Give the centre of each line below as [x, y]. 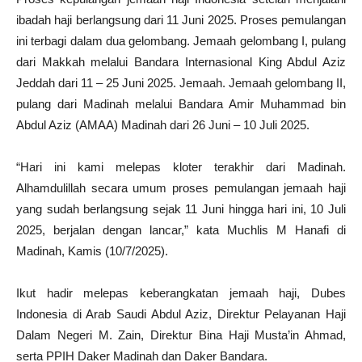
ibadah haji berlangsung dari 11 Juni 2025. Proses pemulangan [181, 19]
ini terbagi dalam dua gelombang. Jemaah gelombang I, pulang [181, 40]
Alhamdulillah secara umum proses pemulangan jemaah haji [181, 187]
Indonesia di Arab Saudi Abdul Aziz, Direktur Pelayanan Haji [181, 314]
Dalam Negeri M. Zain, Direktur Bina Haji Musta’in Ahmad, [181, 335]
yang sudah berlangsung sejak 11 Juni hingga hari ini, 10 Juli [181, 208]
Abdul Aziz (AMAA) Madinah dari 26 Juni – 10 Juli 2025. [163, 124]
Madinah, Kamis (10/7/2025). [92, 250]
